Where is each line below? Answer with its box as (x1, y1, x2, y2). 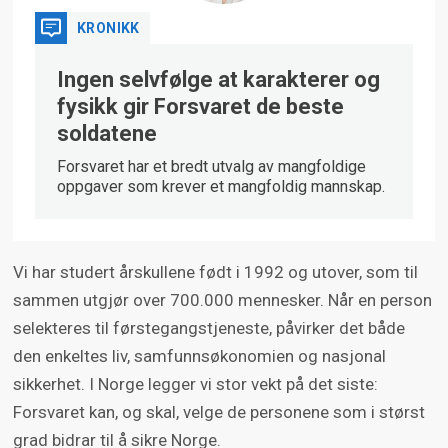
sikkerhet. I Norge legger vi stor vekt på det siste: (12, 374, 378, 395)
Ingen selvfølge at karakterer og (56, 67, 380, 93)
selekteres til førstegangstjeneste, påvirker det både (12, 318, 405, 339)
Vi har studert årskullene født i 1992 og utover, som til (12, 262, 418, 283)
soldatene (56, 121, 157, 147)
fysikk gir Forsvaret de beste (56, 94, 344, 120)
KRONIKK (76, 19, 140, 36)
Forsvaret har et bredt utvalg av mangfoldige (56, 157, 366, 177)
